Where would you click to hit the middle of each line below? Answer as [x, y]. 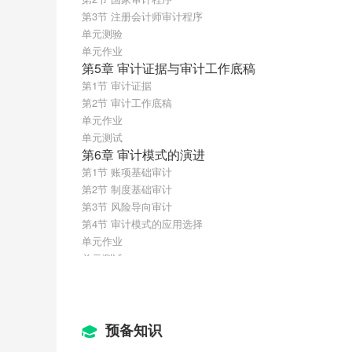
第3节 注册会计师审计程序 [142, 16]
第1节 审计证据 [117, 86]
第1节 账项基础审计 [127, 172]
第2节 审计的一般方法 [132, 310]
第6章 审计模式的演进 [143, 155]
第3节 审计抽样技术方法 [137, 328]
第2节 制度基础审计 [127, 189]
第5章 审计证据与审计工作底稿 [169, 68]
